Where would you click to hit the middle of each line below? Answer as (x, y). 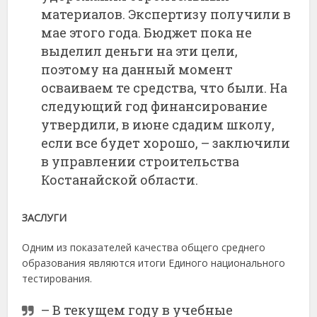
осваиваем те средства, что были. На (165, 87)
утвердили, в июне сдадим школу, (158, 124)
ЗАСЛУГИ (45, 217)
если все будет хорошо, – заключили (166, 143)
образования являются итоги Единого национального (154, 263)
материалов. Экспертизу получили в (166, 14)
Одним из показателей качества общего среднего (144, 247)
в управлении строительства (140, 161)
